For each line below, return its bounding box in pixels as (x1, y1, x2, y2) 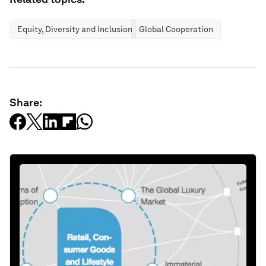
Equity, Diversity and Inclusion (17, 24, 132, 34)
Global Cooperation (139, 24, 213, 34)
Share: (9, 96, 42, 109)
